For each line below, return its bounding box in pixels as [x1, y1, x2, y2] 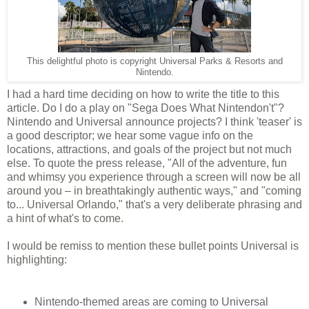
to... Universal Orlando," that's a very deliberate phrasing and [7, 199, 302, 211]
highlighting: [7, 254, 67, 266]
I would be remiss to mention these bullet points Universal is [7, 240, 299, 252]
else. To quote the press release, [7, 157, 168, 170]
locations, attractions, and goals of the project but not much [7, 143, 292, 156]
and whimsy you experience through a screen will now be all [7, 171, 301, 183]
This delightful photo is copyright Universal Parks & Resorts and [26, 57, 283, 67]
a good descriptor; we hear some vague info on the [7, 130, 253, 142]
